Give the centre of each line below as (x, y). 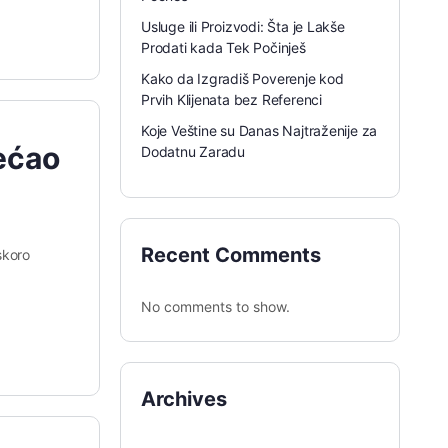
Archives (184, 399)
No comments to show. (215, 306)
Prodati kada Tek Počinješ (223, 47)
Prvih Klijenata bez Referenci (231, 99)
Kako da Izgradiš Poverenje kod (242, 78)
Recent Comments (231, 255)
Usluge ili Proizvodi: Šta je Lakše (243, 26)
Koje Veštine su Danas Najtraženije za (259, 130)
